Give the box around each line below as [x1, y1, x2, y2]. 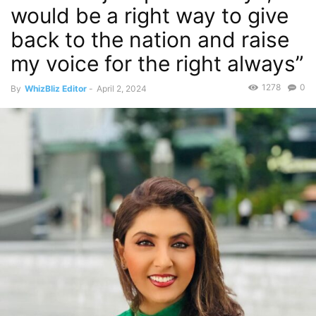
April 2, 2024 [97, 83, 147, 94]
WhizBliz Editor [25, 83, 87, 94]
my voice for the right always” [11, 51, 303, 76]
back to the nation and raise [11, 27, 289, 52]
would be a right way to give [11, 3, 288, 28]
